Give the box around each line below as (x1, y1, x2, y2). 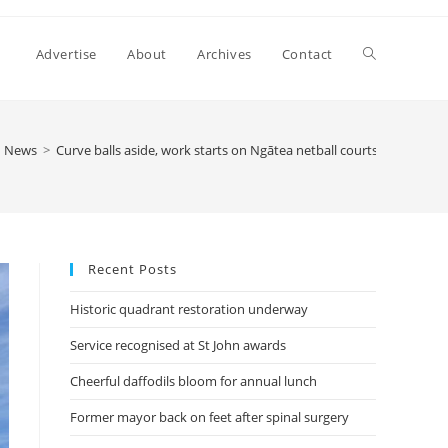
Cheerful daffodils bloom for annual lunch (70, 372, 317, 390)
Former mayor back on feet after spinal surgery (70, 408, 349, 426)
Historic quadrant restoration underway (70, 300, 308, 318)
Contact (281, 45, 333, 63)
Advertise (35, 45, 97, 63)
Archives (196, 45, 252, 63)
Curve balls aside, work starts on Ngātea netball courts (56, 141, 378, 159)
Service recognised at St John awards (70, 336, 286, 354)
